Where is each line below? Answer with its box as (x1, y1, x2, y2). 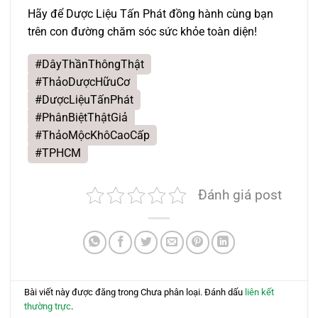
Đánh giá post (198, 186, 282, 203)
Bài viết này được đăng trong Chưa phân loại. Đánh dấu (24, 287, 246, 298)
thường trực (24, 301, 72, 312)
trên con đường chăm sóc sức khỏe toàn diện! (28, 24, 257, 38)
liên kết (245, 287, 275, 298)
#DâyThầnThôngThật (35, 57, 144, 71)
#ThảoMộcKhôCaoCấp (35, 128, 150, 142)
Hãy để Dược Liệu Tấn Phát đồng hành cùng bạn (28, 6, 273, 21)
